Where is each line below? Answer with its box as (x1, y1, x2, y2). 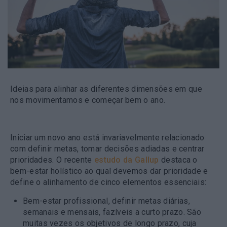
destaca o (159, 155, 198, 165)
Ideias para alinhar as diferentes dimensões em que (10, 84, 202, 94)
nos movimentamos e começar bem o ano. (10, 95, 166, 105)
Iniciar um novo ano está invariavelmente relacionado (10, 132, 205, 142)
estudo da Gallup (94, 155, 159, 165)
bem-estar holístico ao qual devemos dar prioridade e (10, 166, 208, 176)
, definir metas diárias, (108, 196, 190, 206)
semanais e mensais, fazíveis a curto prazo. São (23, 207, 202, 217)
